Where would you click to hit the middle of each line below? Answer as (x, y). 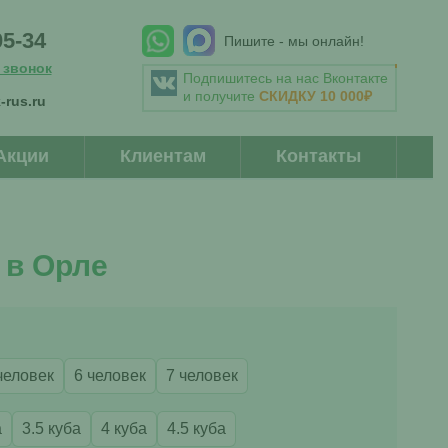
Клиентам (162, 156)
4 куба (123, 428)
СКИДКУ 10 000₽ (315, 95)
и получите (220, 95)
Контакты (318, 156)
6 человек (109, 375)
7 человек (201, 375)
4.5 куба (196, 428)
